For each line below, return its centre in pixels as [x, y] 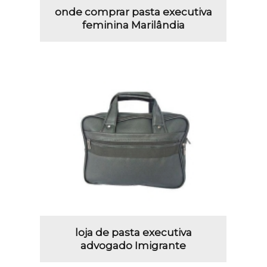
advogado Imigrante [133, 245]
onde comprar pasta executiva [133, 12]
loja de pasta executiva [133, 232]
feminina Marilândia [133, 25]
